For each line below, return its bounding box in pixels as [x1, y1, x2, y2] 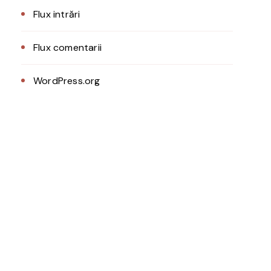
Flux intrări [33, 8, 80, 21]
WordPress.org [33, 74, 100, 87]
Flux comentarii [33, 41, 102, 54]
